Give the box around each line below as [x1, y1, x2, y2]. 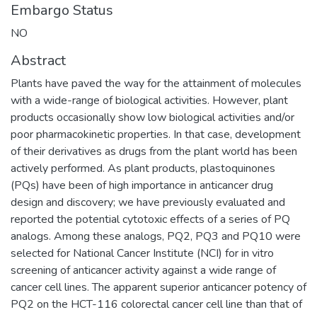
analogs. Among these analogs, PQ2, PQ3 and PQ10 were [11, 228, 301, 244]
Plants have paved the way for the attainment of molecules [11, 75, 301, 91]
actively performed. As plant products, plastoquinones [11, 160, 275, 176]
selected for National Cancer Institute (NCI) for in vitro [11, 245, 274, 261]
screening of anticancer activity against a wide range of [11, 262, 276, 278]
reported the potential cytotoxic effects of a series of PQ [11, 211, 290, 227]
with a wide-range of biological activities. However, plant [11, 92, 288, 108]
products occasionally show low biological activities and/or [11, 109, 294, 125]
